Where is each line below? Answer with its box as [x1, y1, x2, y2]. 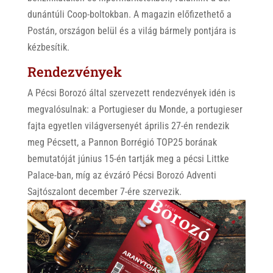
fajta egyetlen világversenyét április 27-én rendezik [27, 120, 229, 132]
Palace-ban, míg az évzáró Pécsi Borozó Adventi [27, 169, 216, 181]
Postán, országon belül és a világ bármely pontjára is [27, 25, 236, 37]
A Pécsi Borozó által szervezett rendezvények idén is [27, 87, 235, 99]
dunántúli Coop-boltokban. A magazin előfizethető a [27, 9, 232, 20]
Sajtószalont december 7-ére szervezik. [27, 186, 182, 197]
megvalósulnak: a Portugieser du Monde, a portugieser [27, 104, 243, 115]
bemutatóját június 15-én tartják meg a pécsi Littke [27, 153, 229, 165]
